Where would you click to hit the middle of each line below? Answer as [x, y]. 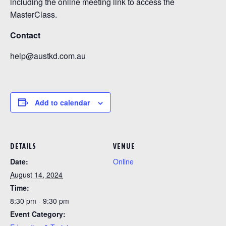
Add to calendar [62, 102]
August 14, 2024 [36, 174]
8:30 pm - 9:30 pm [40, 201]
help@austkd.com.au [48, 55]
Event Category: [38, 214]
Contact [25, 35]
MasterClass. [34, 14]
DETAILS [23, 146]
